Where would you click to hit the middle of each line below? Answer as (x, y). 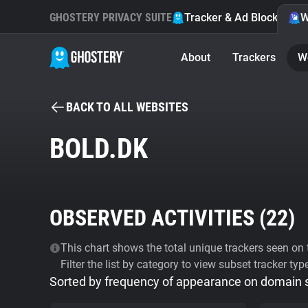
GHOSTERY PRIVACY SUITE (111, 18)
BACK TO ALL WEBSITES (127, 107)
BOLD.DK (99, 149)
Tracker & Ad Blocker (236, 18)
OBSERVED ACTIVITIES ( (158, 218)
